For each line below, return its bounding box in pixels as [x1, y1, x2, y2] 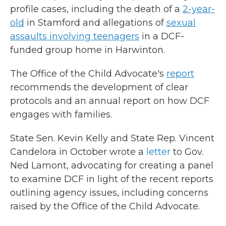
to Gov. [171, 146, 203, 157]
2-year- [183, 4, 215, 15]
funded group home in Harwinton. [10, 44, 165, 55]
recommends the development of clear [10, 82, 188, 93]
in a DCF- [139, 31, 184, 42]
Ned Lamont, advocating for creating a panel [10, 160, 213, 171]
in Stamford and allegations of [24, 17, 166, 28]
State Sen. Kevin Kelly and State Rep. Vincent [10, 133, 214, 144]
